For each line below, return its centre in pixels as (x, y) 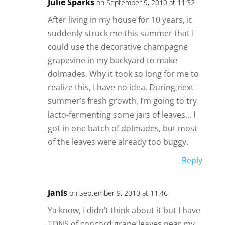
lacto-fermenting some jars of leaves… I (121, 115)
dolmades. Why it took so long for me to (123, 74)
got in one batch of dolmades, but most (122, 128)
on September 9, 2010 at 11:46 (118, 193)
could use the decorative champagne (118, 47)
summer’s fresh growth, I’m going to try (122, 101)
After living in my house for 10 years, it (120, 20)
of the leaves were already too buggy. (118, 142)
